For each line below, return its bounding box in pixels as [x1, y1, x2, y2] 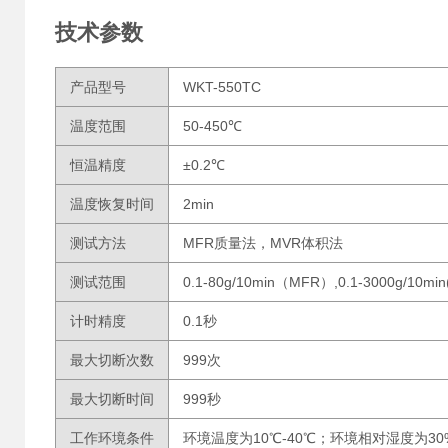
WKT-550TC [183, 79, 261, 95]
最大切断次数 [70, 352, 154, 368]
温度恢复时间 [70, 196, 154, 212]
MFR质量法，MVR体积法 [183, 235, 343, 251]
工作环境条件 [70, 430, 154, 446]
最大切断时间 [70, 391, 154, 407]
